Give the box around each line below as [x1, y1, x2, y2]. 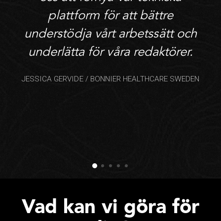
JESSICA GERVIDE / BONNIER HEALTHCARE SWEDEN [21, 74, 200, 84]
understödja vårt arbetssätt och [24, 28, 197, 40]
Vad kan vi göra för [21, 198, 200, 219]
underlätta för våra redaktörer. [28, 46, 193, 59]
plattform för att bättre [48, 9, 173, 22]
